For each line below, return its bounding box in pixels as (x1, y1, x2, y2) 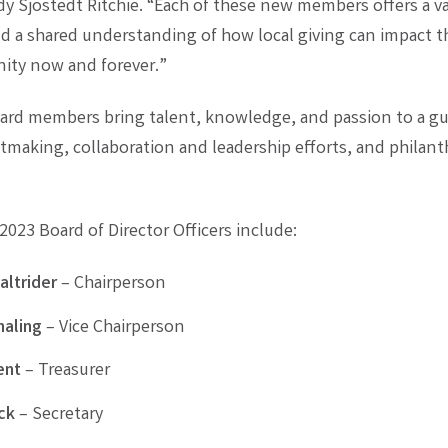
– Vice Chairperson (42, 314, 186, 341)
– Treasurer (21, 358, 111, 385)
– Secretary (15, 401, 104, 428)
